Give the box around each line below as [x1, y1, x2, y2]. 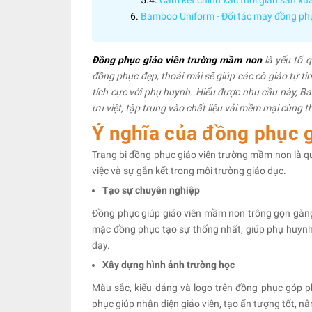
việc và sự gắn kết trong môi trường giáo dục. [92, 165, 286, 176]
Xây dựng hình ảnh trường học [102, 259, 235, 270]
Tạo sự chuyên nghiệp [102, 185, 202, 196]
